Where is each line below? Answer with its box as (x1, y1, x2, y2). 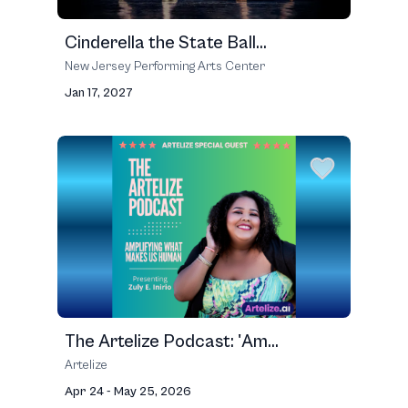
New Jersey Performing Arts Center (65, 59, 265, 74)
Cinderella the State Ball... (65, 33, 267, 54)
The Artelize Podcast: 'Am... (65, 331, 279, 352)
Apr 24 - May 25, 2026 (65, 384, 191, 399)
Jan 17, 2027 (65, 86, 133, 100)
